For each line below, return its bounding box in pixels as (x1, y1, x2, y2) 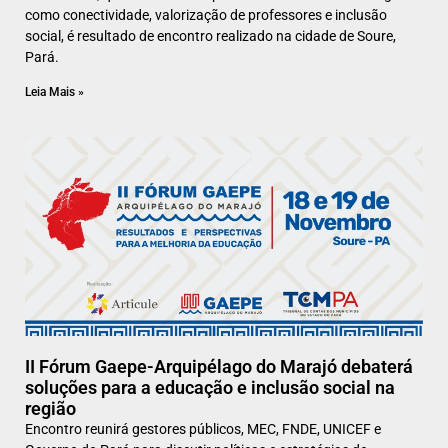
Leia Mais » (25, 85, 84, 100)
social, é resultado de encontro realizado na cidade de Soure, (25, 28, 396, 45)
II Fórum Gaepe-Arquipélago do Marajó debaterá (25, 356, 413, 378)
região (25, 398, 76, 420)
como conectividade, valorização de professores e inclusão (25, 7, 387, 24)
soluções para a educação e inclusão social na (25, 377, 395, 399)
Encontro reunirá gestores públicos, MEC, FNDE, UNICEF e (25, 421, 381, 438)
